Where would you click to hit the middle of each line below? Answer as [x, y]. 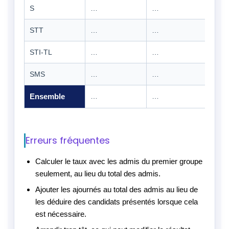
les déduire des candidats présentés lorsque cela [117, 201]
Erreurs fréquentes [68, 140]
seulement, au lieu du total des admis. [98, 173]
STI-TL [41, 52]
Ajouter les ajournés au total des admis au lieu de [117, 189]
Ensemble [47, 97]
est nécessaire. [61, 214]
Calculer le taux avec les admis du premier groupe [119, 161]
